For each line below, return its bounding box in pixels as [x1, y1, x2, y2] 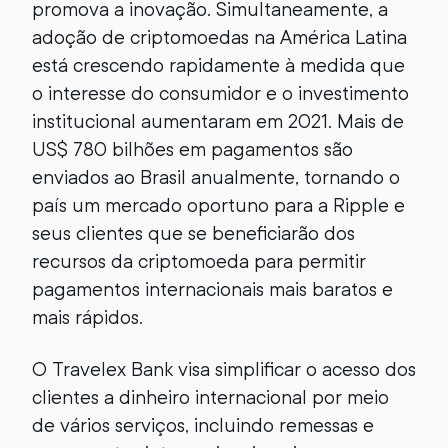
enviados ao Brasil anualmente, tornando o [32, 166, 400, 189]
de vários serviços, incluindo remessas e [32, 414, 374, 437]
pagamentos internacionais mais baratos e [32, 278, 393, 301]
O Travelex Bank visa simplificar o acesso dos [32, 358, 416, 381]
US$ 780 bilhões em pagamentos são [32, 138, 353, 161]
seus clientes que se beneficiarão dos [32, 222, 355, 245]
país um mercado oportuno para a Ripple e [32, 194, 405, 217]
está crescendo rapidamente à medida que [32, 54, 405, 77]
